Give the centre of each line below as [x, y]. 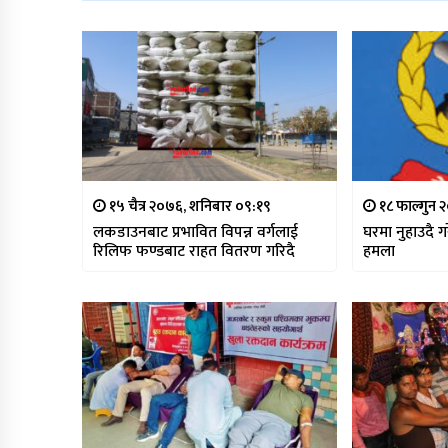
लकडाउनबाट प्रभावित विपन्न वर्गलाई [196, 233]
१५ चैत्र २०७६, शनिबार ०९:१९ [189, 207]
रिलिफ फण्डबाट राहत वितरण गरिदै [194, 252]
